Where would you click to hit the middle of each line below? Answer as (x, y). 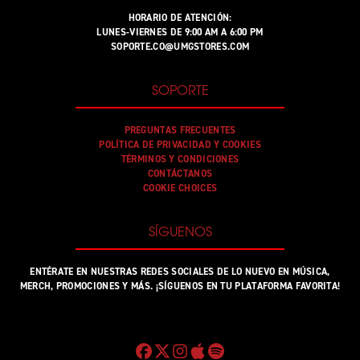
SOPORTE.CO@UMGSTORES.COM (180, 46)
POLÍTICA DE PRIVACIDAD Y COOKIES (180, 144)
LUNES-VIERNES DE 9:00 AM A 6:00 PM (180, 32)
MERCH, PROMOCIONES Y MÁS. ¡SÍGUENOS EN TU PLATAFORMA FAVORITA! (180, 286)
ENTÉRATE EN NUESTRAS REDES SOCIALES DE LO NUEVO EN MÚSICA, (180, 271)
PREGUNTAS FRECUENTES (180, 130)
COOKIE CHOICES (180, 188)
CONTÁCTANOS (180, 173)
